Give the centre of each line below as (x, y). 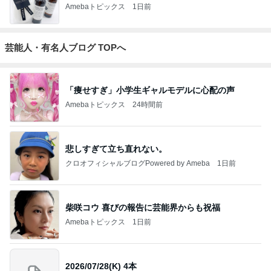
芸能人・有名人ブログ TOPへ (65, 48)
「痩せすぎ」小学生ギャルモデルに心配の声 (150, 90)
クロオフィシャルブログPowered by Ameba (138, 163)
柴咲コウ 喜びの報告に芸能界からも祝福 (143, 207)
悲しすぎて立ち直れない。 (116, 149)
